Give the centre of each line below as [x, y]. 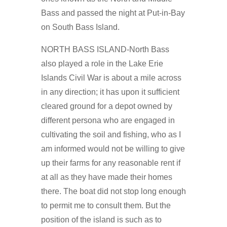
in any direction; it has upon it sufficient [110, 92]
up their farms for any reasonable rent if [110, 163]
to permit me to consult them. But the [106, 205]
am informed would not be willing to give [113, 148]
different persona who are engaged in [108, 120]
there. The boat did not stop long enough [113, 191]
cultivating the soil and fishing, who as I [111, 134]
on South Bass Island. [80, 27]
